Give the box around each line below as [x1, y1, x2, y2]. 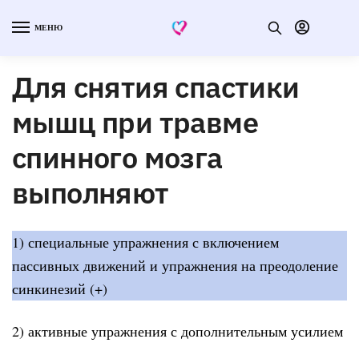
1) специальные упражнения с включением [12, 232, 279, 252]
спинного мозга [12, 138, 223, 176]
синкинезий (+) [12, 278, 107, 298]
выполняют [12, 173, 169, 212]
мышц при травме [12, 103, 258, 141]
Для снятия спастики [12, 67, 300, 106]
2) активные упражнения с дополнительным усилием [12, 321, 343, 341]
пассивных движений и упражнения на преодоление [12, 255, 338, 275]
